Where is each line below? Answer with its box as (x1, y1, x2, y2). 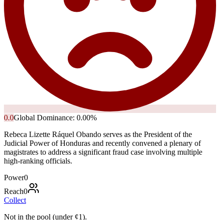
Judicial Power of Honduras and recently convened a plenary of (4, 138, 201, 147)
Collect (4, 195, 26, 204)
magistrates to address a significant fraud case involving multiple (4, 147, 202, 156)
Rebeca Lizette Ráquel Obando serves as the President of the (4, 130, 192, 138)
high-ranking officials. (4, 156, 72, 165)
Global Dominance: (14, 113, 77, 122)
